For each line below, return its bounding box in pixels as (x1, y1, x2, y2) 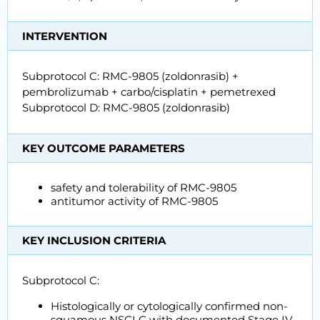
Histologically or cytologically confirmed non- (51, 299, 288, 314)
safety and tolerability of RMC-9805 (51, 181, 236, 195)
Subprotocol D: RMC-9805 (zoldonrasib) (22, 101, 230, 115)
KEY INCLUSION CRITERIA (22, 234, 166, 248)
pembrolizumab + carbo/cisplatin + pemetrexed (22, 85, 276, 99)
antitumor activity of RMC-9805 (51, 194, 218, 209)
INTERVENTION (22, 29, 107, 44)
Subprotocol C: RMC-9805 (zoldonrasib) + (22, 69, 239, 84)
